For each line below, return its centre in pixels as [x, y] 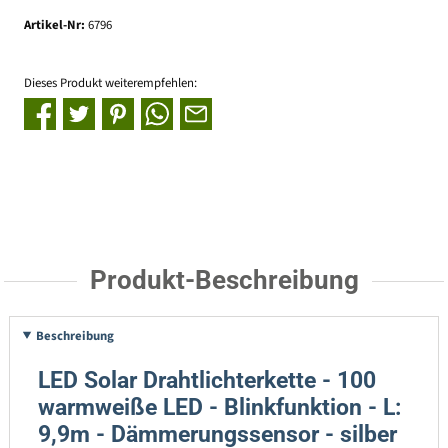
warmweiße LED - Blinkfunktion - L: [219, 408]
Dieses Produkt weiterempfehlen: [110, 82]
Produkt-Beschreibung [224, 279]
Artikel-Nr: [56, 25]
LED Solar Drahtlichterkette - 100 [206, 381]
